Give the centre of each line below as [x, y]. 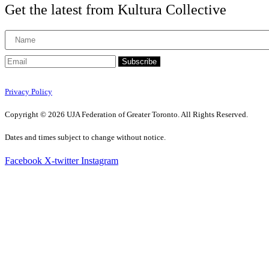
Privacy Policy [29, 91]
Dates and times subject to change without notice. [85, 137]
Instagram [100, 161]
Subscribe [139, 62]
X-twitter [62, 161]
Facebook [23, 161]
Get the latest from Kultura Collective [116, 10]
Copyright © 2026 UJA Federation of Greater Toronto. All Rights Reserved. [126, 114]
